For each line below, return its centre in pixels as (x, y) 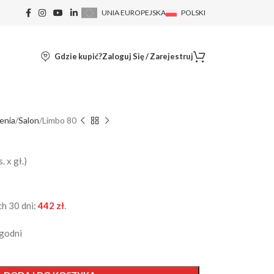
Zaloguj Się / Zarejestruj (148, 56)
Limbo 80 (60, 120)
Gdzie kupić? (78, 56)
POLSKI (193, 13)
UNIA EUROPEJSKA (134, 13)
